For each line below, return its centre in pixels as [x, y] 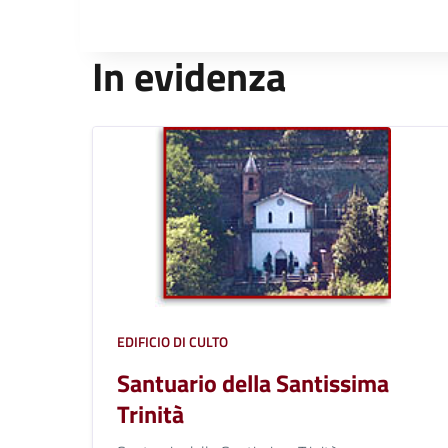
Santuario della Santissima [253, 382]
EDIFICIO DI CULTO [172, 341]
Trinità [150, 413]
